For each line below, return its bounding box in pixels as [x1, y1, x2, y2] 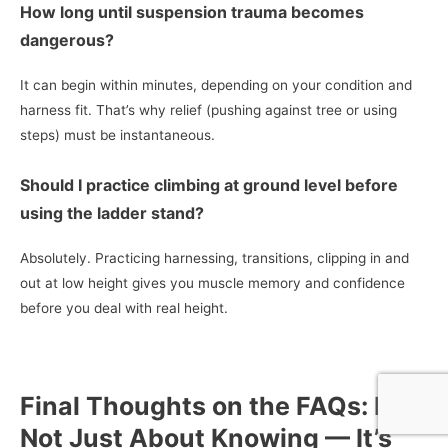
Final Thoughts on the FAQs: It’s [20, 390, 410, 421]
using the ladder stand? [20, 202, 204, 223]
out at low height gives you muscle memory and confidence [20, 274, 405, 291]
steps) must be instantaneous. [20, 126, 215, 143]
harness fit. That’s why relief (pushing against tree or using [20, 101, 397, 118]
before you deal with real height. [20, 299, 228, 316]
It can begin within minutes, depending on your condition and [20, 76, 412, 93]
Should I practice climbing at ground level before [20, 174, 398, 195]
